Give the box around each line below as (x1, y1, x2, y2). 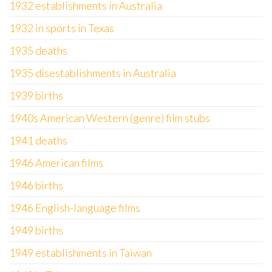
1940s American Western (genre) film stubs (9, 111, 210, 124)
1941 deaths (9, 134, 67, 147)
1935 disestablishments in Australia (9, 66, 176, 80)
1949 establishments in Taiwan (9, 246, 152, 259)
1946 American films (9, 156, 103, 169)
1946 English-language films (9, 201, 140, 214)
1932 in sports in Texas (9, 21, 114, 35)
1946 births (9, 178, 63, 192)
